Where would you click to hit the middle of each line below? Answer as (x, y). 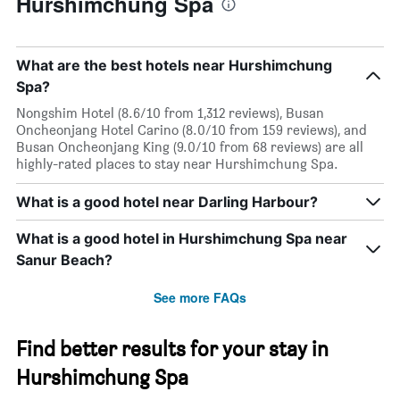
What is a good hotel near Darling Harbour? (167, 202)
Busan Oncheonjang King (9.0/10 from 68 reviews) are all (190, 147)
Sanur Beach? (64, 260)
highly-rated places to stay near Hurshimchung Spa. (177, 164)
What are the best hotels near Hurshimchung (174, 66)
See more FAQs (200, 298)
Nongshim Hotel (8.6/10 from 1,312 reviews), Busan (170, 113)
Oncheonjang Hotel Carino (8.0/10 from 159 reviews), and (192, 130)
